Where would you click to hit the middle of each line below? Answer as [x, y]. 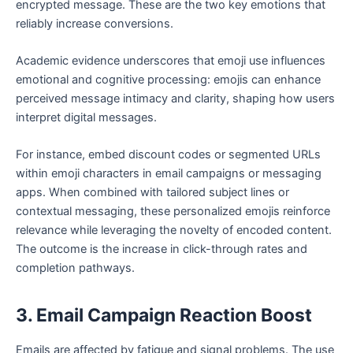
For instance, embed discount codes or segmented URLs [168, 155]
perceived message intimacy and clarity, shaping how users [175, 98]
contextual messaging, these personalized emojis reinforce [173, 212]
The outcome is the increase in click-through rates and [162, 249]
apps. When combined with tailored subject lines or [152, 193]
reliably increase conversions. [95, 23]
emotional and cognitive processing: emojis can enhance [168, 79]
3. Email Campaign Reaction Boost [164, 316]
